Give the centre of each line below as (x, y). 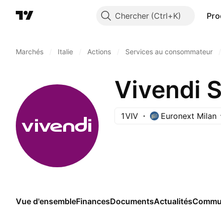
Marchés (30, 52)
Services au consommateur (169, 52)
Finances (93, 201)
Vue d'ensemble (46, 201)
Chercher (132, 16)
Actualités (173, 201)
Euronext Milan (189, 116)
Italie (65, 52)
